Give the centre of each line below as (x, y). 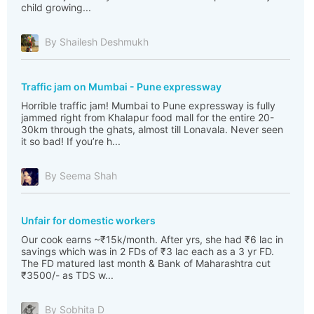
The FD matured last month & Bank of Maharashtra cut (146, 263)
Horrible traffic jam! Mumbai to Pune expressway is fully (148, 105)
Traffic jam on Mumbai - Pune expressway (121, 87)
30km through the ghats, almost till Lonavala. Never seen (152, 129)
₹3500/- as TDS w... (67, 275)
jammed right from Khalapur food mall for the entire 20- (148, 117)
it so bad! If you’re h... (71, 141)
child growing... (56, 7)
